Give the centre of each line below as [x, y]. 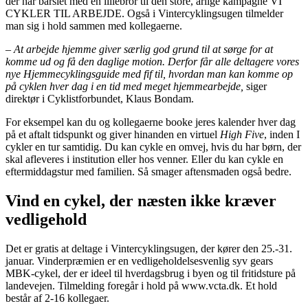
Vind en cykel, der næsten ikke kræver [141, 200]
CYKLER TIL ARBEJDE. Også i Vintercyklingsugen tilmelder [144, 13]
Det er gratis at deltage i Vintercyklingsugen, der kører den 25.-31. [149, 248]
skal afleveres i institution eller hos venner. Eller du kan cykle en [144, 159]
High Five [242, 134]
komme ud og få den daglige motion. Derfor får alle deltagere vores [152, 61]
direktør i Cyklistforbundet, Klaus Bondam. [100, 98]
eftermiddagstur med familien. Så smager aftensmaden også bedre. [148, 171]
